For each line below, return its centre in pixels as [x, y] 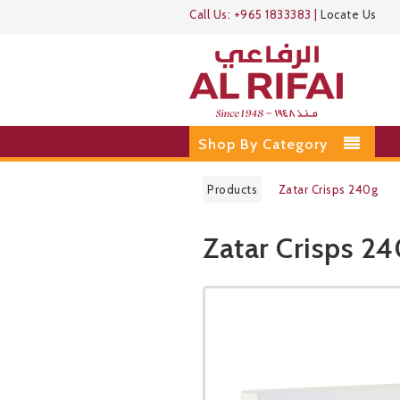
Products [232, 189]
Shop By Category [263, 144]
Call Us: [212, 14]
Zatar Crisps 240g [328, 189]
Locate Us [349, 14]
